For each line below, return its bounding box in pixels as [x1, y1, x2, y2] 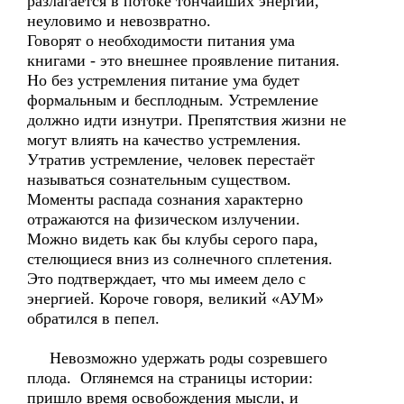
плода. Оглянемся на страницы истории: [27, 369, 313, 387]
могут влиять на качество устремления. [27, 131, 301, 149]
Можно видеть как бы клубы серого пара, [27, 230, 318, 248]
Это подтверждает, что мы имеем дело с [27, 270, 306, 288]
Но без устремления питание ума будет [27, 71, 299, 89]
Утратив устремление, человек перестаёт [27, 151, 315, 169]
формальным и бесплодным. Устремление [27, 91, 318, 109]
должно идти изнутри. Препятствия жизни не [27, 111, 346, 129]
